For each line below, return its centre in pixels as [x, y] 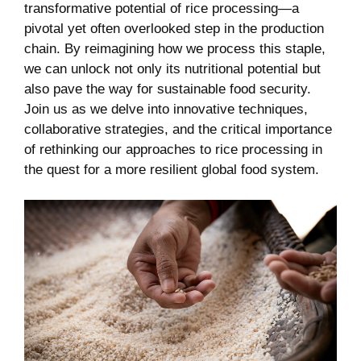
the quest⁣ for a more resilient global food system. [172, 169]
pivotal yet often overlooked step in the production [174, 28]
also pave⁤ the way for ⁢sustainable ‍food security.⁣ [168, 89]
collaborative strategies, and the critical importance [178, 129]
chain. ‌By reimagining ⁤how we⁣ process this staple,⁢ [175, 48]
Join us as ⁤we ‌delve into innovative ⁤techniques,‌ [166, 109]
